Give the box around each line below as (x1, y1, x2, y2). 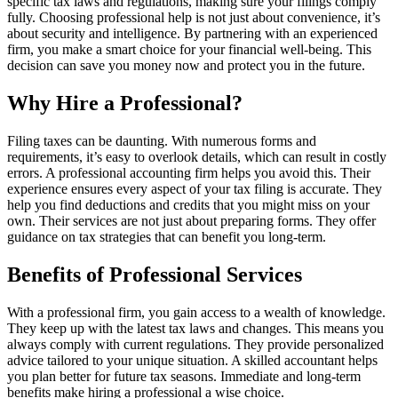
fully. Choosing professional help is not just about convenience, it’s (7, 9, 380, 25)
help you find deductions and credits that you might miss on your (7, 196, 370, 212)
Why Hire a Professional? (7, 91, 243, 115)
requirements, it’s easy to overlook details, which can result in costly (7, 148, 386, 164)
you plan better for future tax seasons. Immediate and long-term (7, 368, 361, 384)
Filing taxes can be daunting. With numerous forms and (7, 132, 316, 148)
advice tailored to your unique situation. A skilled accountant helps (7, 352, 378, 368)
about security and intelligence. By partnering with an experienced (7, 25, 378, 41)
